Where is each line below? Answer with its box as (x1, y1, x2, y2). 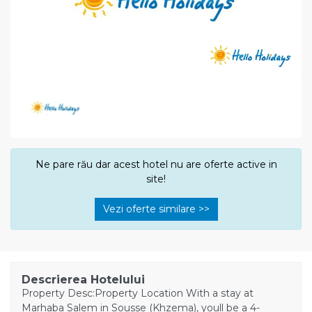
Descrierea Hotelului (22, 272, 145, 286)
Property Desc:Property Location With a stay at (22, 286, 253, 299)
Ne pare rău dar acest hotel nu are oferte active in (35, 157, 277, 171)
